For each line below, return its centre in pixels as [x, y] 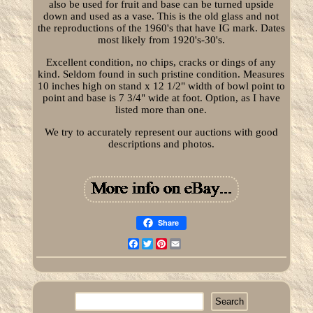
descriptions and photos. [161, 144]
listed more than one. [161, 109]
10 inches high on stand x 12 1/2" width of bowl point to [161, 86]
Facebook [161, 243]
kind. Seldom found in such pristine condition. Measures [161, 74]
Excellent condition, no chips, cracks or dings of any [161, 62]
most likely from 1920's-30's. [161, 39]
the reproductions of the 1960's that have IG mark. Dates [161, 28]
